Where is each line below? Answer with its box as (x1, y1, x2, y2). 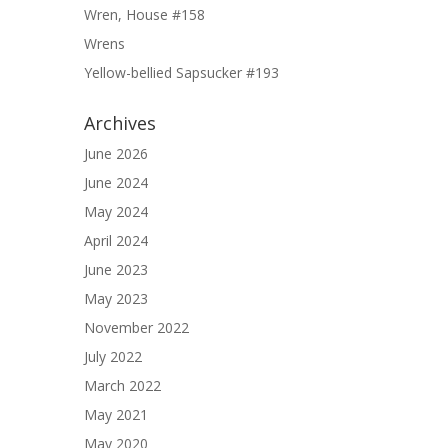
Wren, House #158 (84, 5, 205, 24)
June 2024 (84, 173, 148, 192)
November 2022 (84, 318, 189, 337)
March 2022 (84, 376, 161, 395)
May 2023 (84, 289, 148, 308)
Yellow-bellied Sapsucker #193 (84, 63, 279, 82)
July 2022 (84, 347, 142, 366)
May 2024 (84, 202, 148, 221)
